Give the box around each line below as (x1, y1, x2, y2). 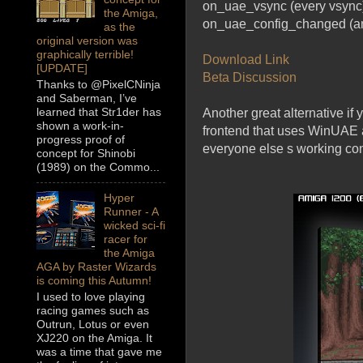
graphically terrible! (36, 48, 134, 62)
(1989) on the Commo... (36, 160, 160, 174)
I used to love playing (36, 290, 145, 304)
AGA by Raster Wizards (36, 260, 156, 274)
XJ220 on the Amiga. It (36, 331, 152, 345)
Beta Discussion (203, 70, 297, 84)
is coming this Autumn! (36, 274, 152, 288)
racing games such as (36, 304, 149, 318)
